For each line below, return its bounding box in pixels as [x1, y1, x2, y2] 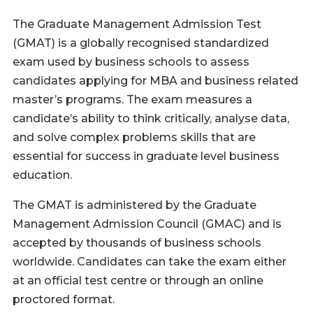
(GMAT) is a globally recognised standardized [13, 36, 269, 50]
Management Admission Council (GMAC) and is [13, 217, 282, 231]
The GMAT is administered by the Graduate [13, 198, 256, 212]
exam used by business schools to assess [13, 55, 249, 68]
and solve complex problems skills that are [13, 131, 256, 144]
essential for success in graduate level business [13, 150, 279, 163]
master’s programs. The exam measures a [13, 93, 252, 106]
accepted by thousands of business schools [13, 236, 261, 249]
